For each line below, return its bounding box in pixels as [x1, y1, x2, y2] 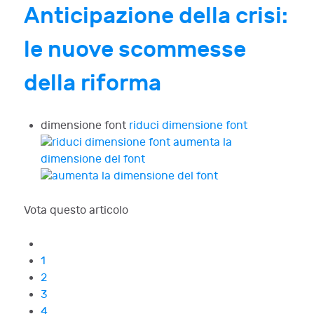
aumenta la [173, 136, 232, 150]
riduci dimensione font [129, 119, 247, 133]
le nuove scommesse [24, 36, 246, 64]
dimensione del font [41, 153, 145, 167]
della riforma [24, 70, 161, 98]
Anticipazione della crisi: [24, 3, 288, 31]
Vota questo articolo [24, 203, 128, 217]
